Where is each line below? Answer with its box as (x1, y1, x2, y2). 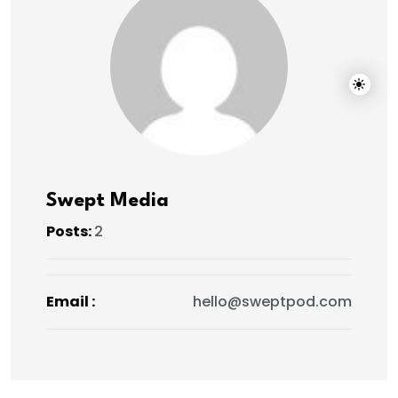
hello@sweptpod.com (193, 291, 352, 312)
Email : (46, 291, 95, 312)
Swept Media (46, 190, 169, 211)
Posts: (46, 220, 94, 242)
